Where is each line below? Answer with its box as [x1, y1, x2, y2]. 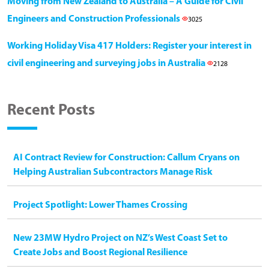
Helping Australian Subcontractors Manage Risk [13, 167, 213, 177]
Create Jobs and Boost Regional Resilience [13, 247, 187, 258]
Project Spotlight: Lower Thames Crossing [13, 200, 187, 210]
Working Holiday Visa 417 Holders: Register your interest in [7, 41, 252, 51]
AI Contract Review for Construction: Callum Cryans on [13, 153, 240, 163]
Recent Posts [7, 102, 95, 119]
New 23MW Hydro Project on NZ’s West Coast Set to [13, 233, 228, 243]
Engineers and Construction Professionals [7, 14, 182, 24]
